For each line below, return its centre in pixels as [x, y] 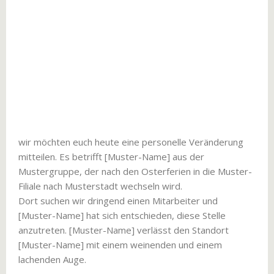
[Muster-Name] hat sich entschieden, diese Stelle [122, 215]
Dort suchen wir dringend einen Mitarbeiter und [118, 201]
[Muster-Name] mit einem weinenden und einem [120, 245]
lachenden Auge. [52, 259]
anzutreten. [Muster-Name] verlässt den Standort [124, 230]
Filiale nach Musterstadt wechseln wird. [100, 186]
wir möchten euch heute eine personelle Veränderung [131, 142]
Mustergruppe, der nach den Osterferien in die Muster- [135, 171]
